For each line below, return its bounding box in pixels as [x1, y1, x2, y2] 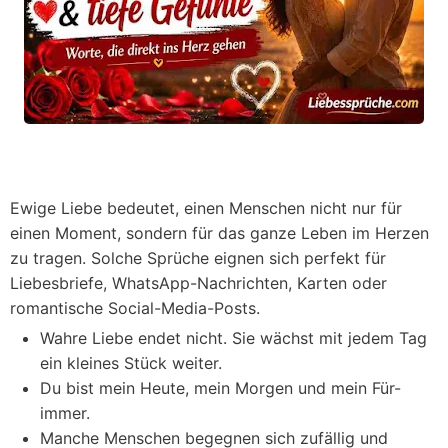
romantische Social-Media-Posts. [10, 298, 260, 318]
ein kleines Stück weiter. [40, 353, 222, 373]
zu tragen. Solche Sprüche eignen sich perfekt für [10, 248, 386, 268]
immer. [40, 403, 90, 423]
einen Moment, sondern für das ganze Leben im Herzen [10, 223, 429, 243]
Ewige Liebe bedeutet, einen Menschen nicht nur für [10, 198, 402, 218]
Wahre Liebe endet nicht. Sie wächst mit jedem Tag [40, 328, 427, 348]
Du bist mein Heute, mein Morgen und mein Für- [40, 378, 401, 398]
